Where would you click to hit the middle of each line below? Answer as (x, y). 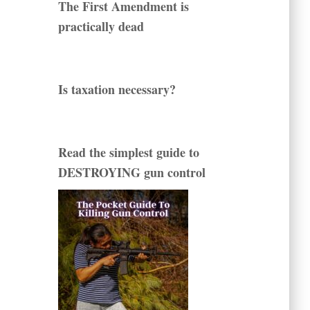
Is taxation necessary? (117, 90)
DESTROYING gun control (131, 173)
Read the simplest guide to (128, 153)
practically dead (101, 27)
